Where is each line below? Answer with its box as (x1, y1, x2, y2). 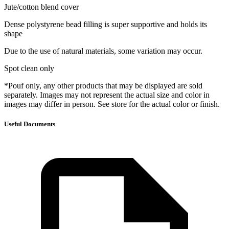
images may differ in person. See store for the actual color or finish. (4, 99, 220, 108)
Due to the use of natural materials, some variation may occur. (4, 46, 202, 55)
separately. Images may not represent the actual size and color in (4, 90, 210, 99)
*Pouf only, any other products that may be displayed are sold (4, 81, 202, 90)
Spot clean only (4, 63, 54, 73)
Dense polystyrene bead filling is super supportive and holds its (4, 19, 207, 29)
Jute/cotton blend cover (4, 2, 79, 11)
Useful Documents (4, 120, 55, 128)
